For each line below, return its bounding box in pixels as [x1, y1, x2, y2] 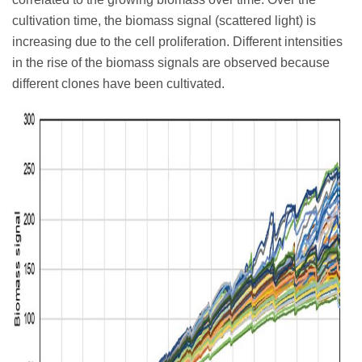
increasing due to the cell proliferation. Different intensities [12, 34, 343, 48]
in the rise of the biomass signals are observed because [12, 55, 330, 69]
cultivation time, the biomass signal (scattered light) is [12, 13, 316, 27]
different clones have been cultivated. [12, 76, 225, 90]
